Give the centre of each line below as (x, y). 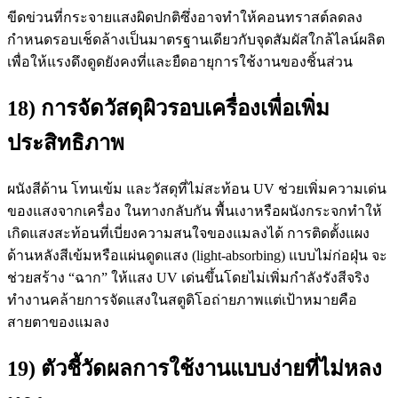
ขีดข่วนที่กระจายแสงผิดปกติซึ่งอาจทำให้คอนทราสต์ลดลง (185, 17)
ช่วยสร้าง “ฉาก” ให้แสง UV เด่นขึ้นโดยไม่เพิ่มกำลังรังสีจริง (188, 277)
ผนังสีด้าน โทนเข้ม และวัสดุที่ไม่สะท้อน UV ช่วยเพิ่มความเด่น (197, 188)
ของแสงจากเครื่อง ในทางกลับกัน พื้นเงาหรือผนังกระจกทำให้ (195, 211)
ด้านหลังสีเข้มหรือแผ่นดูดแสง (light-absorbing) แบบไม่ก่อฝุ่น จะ (197, 255)
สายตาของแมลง (58, 322)
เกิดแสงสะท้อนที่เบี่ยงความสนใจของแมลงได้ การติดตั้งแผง (188, 233)
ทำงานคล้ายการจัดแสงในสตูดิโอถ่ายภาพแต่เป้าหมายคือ (182, 299)
